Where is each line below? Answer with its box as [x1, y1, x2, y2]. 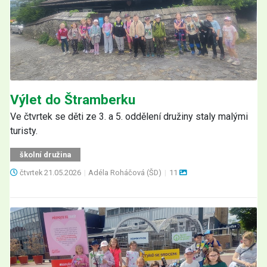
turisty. [10, 125, 38, 137]
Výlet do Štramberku [10, 92, 135, 108]
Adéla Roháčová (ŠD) [88, 168, 164, 178]
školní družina [20, 150, 71, 160]
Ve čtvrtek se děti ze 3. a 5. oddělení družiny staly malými [10, 111, 248, 123]
